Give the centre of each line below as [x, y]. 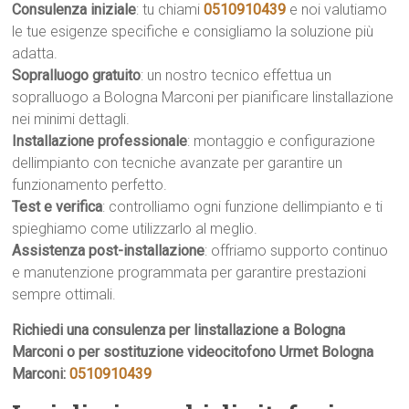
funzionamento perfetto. [90, 185]
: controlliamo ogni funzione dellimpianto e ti [243, 207]
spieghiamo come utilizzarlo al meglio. [135, 229]
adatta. [35, 53]
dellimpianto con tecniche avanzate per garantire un [178, 163]
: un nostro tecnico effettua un [236, 75]
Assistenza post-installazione [109, 251]
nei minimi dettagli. [71, 119]
